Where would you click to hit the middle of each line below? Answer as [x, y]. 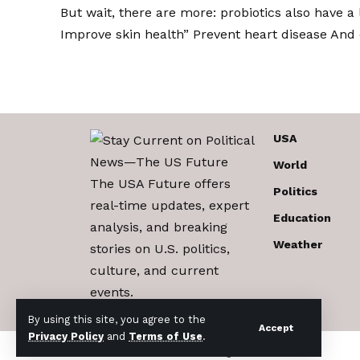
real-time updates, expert [170, 205]
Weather [298, 244]
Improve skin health [122, 34]
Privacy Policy [66, 336]
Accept [276, 328]
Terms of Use [166, 336]
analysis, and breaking [159, 227]
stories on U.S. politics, [160, 248]
